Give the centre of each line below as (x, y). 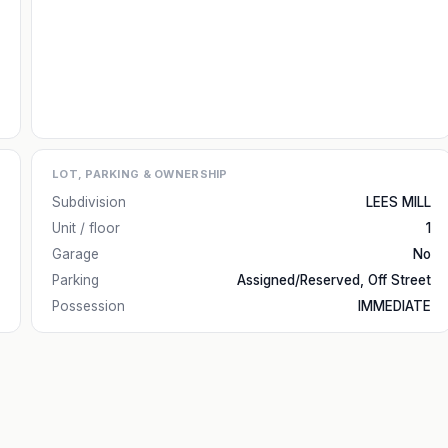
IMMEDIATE (394, 306)
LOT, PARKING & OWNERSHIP (140, 174)
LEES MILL (398, 202)
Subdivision (89, 202)
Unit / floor (86, 228)
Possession (88, 306)
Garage (75, 254)
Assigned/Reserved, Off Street (334, 280)
